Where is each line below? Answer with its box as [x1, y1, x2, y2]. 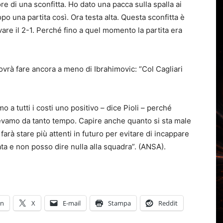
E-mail [63, 199, 81, 208]
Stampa [108, 199, 131, 208]
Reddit [158, 199, 178, 208]
